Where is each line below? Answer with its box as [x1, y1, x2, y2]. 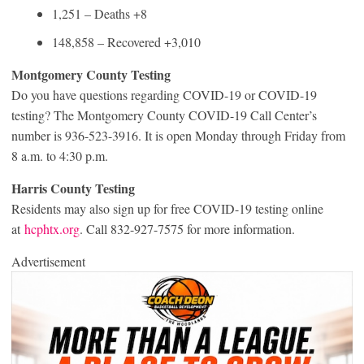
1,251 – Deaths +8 [52, 4, 147, 22]
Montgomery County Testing [11, 64, 171, 84]
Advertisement [11, 252, 85, 270]
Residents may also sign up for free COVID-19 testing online [11, 199, 323, 217]
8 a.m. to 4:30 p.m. [11, 146, 108, 164]
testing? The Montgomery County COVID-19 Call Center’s [11, 106, 317, 123]
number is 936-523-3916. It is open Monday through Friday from [11, 126, 345, 144]
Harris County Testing [11, 178, 135, 197]
